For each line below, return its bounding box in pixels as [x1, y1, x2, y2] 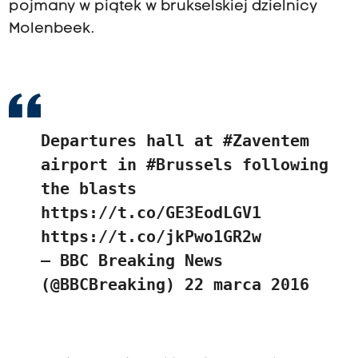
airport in [40, 154, 146, 174]
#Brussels [145, 154, 233, 174]
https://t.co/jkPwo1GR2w [40, 226, 261, 246]
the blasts [40, 178, 137, 198]
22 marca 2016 [184, 274, 309, 294]
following [232, 154, 328, 174]
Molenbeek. [8, 21, 94, 37]
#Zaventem [222, 130, 309, 150]
